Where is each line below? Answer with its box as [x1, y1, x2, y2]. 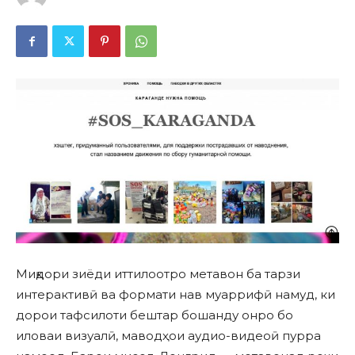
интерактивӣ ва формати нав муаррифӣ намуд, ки [16, 287, 335, 303]
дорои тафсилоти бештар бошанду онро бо [16, 307, 293, 323]
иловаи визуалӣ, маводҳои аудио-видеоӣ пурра [16, 328, 321, 344]
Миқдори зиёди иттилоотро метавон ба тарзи [16, 266, 300, 282]
